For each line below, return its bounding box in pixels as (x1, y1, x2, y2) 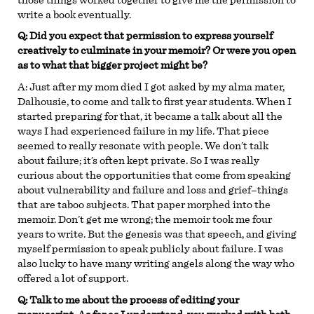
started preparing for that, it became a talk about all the (18, 110, 282, 122)
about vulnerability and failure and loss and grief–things (18, 184, 288, 196)
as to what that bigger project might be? (18, 60, 207, 71)
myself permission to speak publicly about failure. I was (18, 243, 283, 254)
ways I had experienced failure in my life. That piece (18, 125, 269, 137)
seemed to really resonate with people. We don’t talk (18, 139, 268, 151)
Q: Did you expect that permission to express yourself (18, 30, 273, 42)
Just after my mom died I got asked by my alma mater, (29, 81, 285, 93)
